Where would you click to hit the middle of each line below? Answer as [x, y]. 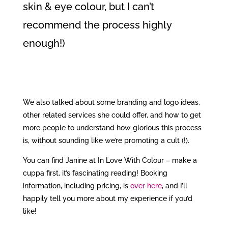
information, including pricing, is [76, 186]
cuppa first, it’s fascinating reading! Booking [95, 173]
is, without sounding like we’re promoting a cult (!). [106, 140]
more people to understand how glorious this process [112, 128]
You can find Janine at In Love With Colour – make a [110, 160]
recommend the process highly [97, 25]
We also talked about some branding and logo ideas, [111, 102]
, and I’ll [174, 186]
